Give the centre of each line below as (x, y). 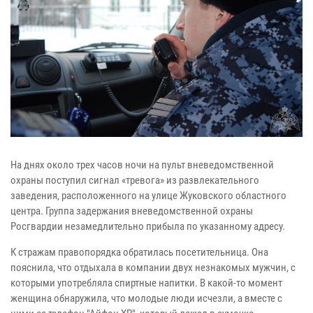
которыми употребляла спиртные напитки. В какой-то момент (146, 283)
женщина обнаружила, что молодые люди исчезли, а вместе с (146, 298)
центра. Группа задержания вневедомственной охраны (132, 211)
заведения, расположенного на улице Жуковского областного (148, 195)
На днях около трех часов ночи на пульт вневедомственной (142, 165)
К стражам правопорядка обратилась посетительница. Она (139, 252)
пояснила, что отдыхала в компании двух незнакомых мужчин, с (153, 267)
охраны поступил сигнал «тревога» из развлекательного (135, 180)
